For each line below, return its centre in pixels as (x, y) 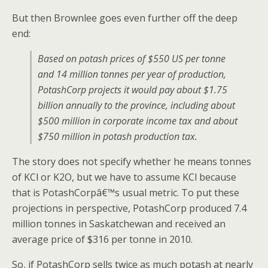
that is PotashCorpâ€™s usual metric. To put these (126, 193)
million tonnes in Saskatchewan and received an (119, 224)
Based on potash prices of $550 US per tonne (132, 59)
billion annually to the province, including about (136, 105)
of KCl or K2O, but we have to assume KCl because (124, 177)
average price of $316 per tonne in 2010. (102, 239)
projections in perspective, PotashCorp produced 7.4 (129, 208)
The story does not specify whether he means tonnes (132, 162)
